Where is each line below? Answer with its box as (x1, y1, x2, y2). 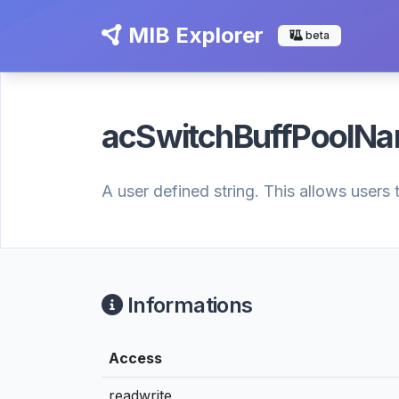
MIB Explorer (123, 22, 264, 48)
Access (109, 349, 162, 367)
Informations (122, 292, 253, 318)
